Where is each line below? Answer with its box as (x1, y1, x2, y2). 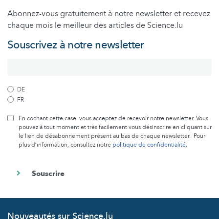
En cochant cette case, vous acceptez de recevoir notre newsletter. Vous (19, 114, 208, 122)
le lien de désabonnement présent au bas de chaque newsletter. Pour (19, 131, 205, 140)
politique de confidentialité (112, 140, 186, 149)
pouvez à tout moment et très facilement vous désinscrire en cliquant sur (19, 123, 212, 131)
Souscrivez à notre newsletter (7, 37, 144, 52)
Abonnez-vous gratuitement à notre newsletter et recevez (7, 8, 210, 19)
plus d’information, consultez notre (19, 140, 112, 149)
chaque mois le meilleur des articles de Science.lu (7, 20, 183, 31)
